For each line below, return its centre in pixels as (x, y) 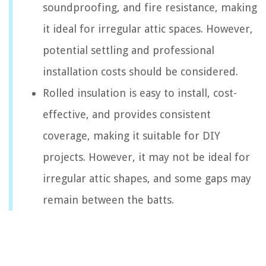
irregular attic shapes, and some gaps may (147, 178)
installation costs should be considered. (140, 71)
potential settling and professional (129, 50)
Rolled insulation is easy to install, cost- (140, 93)
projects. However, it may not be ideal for (146, 157)
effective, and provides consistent (127, 114)
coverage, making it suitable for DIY (132, 135)
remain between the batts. (108, 199)
